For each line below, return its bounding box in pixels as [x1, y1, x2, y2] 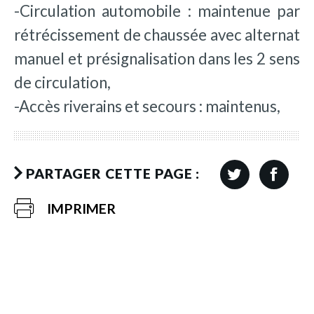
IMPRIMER [47, 200, 116, 217]
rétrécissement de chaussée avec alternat [14, 25, 300, 44]
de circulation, [14, 72, 111, 92]
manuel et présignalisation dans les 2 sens [14, 48, 300, 68]
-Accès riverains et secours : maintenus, [14, 96, 280, 116]
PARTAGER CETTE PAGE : [25, 165, 200, 182]
